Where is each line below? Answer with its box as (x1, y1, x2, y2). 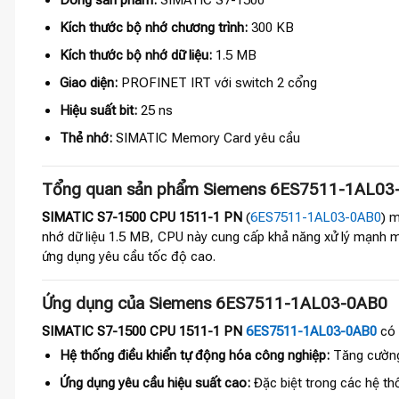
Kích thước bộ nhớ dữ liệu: (59, 47, 212, 64)
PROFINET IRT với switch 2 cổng (117, 75, 317, 92)
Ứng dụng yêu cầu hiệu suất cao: (59, 375, 250, 392)
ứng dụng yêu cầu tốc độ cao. (42, 248, 216, 265)
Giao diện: (59, 75, 118, 92)
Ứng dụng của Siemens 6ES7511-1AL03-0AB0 (42, 294, 387, 314)
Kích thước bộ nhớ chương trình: (59, 20, 248, 37)
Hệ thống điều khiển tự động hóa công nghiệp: (59, 347, 330, 364)
